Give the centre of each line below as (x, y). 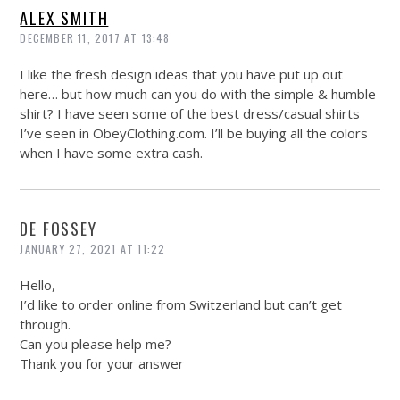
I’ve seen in (57, 133)
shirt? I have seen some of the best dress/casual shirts (190, 114)
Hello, (38, 285)
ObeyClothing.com (149, 133)
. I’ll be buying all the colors (287, 133)
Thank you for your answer (102, 364)
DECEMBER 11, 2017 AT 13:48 (95, 38)
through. (46, 325)
